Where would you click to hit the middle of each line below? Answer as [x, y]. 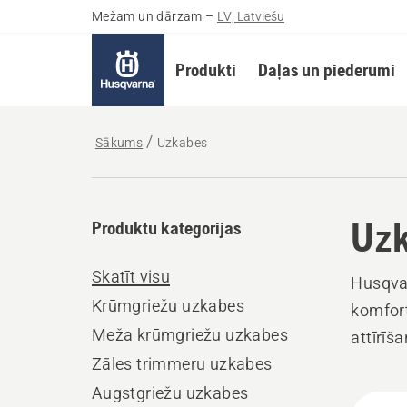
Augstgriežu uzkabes [170, 393]
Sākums [119, 143]
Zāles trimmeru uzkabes [182, 364]
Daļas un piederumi [326, 69]
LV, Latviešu [251, 16]
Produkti [205, 69]
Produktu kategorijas [166, 228]
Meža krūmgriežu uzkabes [189, 335]
